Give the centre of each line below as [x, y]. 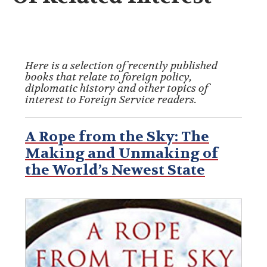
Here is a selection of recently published [121, 66]
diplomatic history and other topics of [117, 89]
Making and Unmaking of [122, 153]
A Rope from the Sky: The [117, 137]
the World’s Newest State [115, 170]
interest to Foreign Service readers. [111, 100]
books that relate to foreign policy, [108, 77]
